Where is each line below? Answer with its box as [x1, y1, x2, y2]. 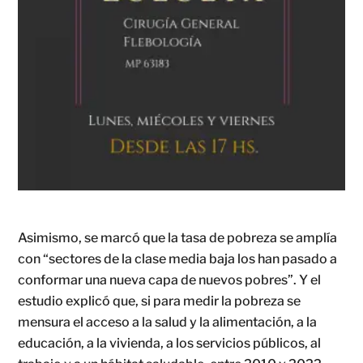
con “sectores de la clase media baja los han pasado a [18, 250, 338, 267]
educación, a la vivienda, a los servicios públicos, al [18, 335, 322, 351]
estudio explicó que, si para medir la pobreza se [18, 293, 301, 309]
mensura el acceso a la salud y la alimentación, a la [18, 314, 318, 330]
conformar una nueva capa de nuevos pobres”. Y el [18, 271, 322, 288]
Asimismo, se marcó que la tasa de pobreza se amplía [18, 229, 338, 246]
